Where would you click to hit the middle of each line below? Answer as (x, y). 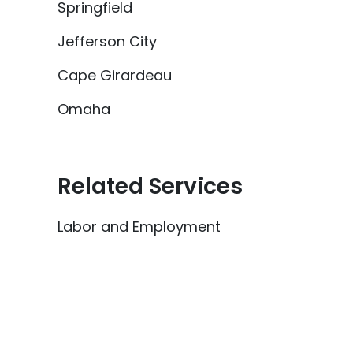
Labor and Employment (139, 227)
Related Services (150, 186)
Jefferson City (107, 41)
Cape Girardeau (115, 75)
